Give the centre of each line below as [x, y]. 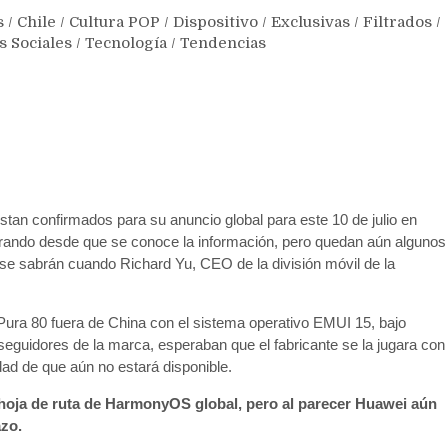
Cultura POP [114, 21]
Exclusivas [310, 21]
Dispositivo [215, 21]
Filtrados [397, 21]
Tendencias [223, 42]
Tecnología [126, 42]
